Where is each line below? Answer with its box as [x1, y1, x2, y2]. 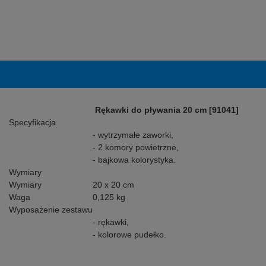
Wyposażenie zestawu [9, 205, 93, 214]
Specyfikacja [9, 118, 56, 127]
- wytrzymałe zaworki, [93, 130, 173, 140]
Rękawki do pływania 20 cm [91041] [95, 105, 239, 115]
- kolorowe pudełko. [93, 230, 166, 239]
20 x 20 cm [93, 180, 134, 189]
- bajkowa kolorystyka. [93, 155, 176, 164]
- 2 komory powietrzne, [93, 142, 179, 152]
